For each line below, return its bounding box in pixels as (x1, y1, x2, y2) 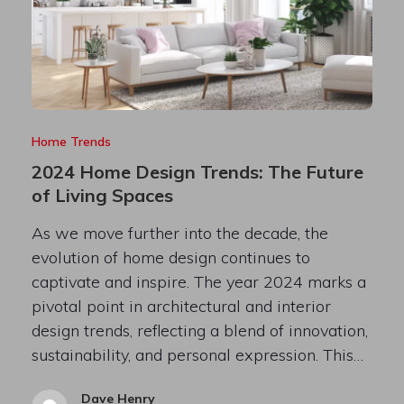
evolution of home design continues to (31, 246, 310, 268)
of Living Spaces (31, 183, 173, 207)
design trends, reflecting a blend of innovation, (31, 319, 368, 341)
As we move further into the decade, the (31, 222, 328, 243)
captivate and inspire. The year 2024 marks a (31, 271, 366, 292)
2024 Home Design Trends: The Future (31, 160, 363, 183)
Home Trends (31, 133, 111, 150)
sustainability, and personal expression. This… (31, 344, 363, 365)
